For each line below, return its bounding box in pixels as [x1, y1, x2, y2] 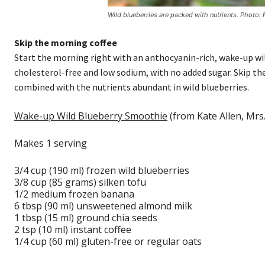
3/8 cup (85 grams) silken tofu [14, 176, 146, 189]
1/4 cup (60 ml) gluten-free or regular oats [14, 235, 202, 248]
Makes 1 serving [14, 137, 87, 150]
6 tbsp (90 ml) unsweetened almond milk [14, 199, 192, 213]
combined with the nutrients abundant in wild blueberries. [14, 81, 249, 93]
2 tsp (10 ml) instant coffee [14, 223, 131, 237]
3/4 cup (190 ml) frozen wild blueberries [14, 164, 189, 177]
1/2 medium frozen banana [14, 188, 134, 201]
